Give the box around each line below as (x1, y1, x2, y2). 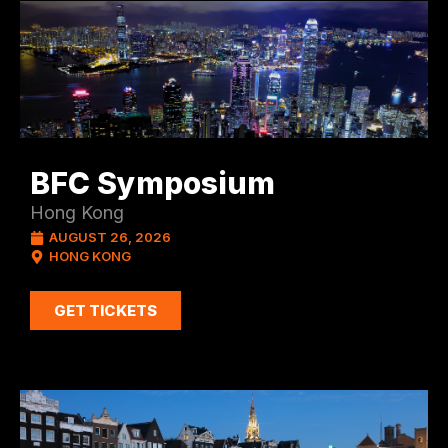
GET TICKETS (54, 301, 157, 321)
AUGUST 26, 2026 (49, 229, 171, 246)
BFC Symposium (30, 165, 275, 202)
